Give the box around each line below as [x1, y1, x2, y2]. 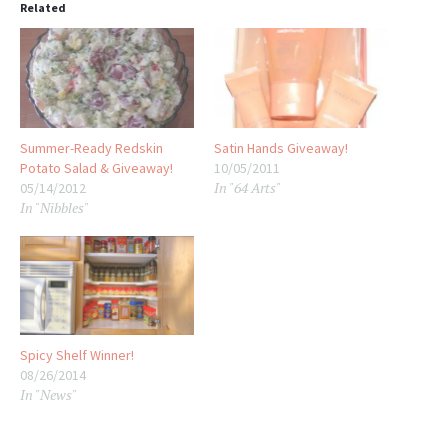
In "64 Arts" [214, 177, 281, 197]
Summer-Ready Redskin [20, 138, 163, 157]
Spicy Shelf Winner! [20, 345, 134, 364]
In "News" [20, 384, 77, 404]
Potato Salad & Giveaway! [20, 158, 173, 177]
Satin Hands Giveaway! [214, 138, 348, 157]
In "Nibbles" [20, 197, 89, 217]
